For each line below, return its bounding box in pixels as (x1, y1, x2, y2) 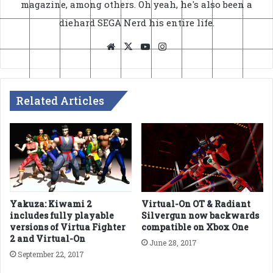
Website (118, 40, 153, 52)
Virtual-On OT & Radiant (141, 197, 250, 210)
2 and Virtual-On (10, 232, 85, 244)
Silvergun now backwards (141, 209, 259, 221)
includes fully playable (10, 209, 114, 221)
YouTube (152, 40, 190, 52)
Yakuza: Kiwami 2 (10, 197, 92, 210)
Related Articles (16, 93, 104, 108)
